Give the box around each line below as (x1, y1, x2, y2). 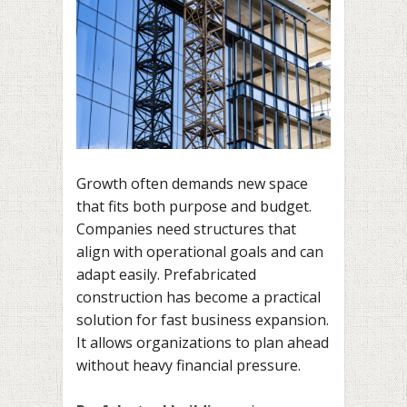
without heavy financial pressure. (76, 354, 301, 375)
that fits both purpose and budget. (76, 195, 312, 216)
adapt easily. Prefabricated (76, 263, 256, 284)
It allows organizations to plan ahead (76, 332, 329, 352)
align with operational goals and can (76, 241, 323, 262)
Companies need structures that (76, 218, 296, 239)
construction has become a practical (76, 286, 321, 307)
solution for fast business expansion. (76, 309, 329, 330)
